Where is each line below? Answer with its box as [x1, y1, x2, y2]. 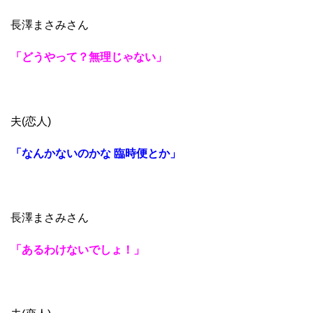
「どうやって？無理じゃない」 [10, 50, 167, 63]
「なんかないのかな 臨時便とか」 [10, 147, 181, 159]
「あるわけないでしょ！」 [10, 243, 145, 256]
